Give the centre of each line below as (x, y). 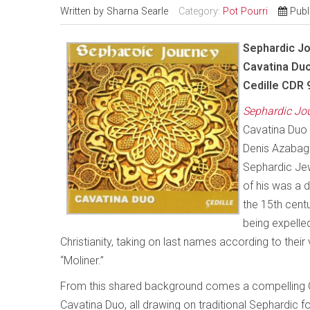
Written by (83, 12)
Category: (201, 12)
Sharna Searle (137, 12)
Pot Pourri (245, 12)
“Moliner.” (82, 261)
